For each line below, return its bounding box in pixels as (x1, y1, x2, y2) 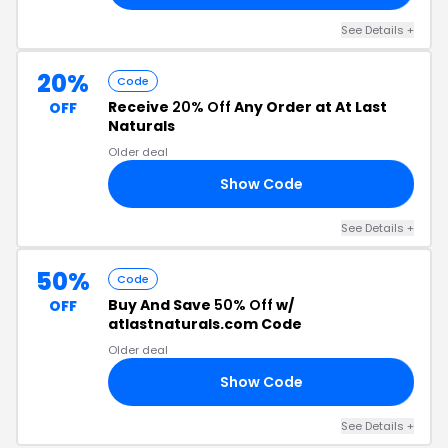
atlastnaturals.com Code (108, 314, 302, 334)
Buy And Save (108, 295, 214, 315)
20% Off (172, 97, 231, 117)
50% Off (214, 295, 273, 315)
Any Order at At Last (231, 97, 387, 117)
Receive (108, 97, 172, 117)
